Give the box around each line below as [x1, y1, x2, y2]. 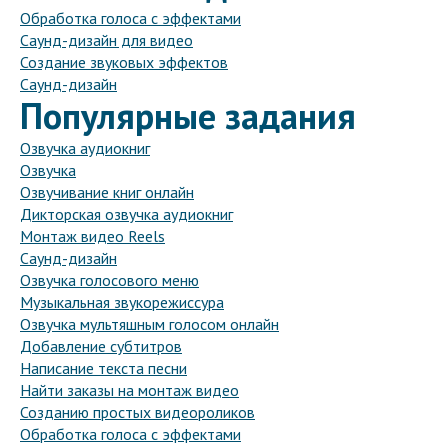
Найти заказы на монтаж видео [20, 380, 239, 401]
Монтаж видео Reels [20, 226, 165, 247]
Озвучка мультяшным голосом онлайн [20, 314, 279, 335]
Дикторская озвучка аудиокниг [20, 204, 233, 225]
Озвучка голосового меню [20, 270, 199, 291]
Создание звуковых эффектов [20, 52, 228, 73]
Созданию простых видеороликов [20, 402, 255, 423]
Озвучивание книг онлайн [20, 182, 194, 203]
